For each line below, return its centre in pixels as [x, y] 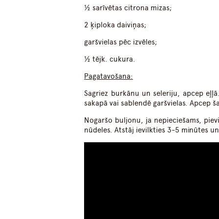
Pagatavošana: [109, 77]
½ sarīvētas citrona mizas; [128, 8]
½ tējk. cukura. [110, 59]
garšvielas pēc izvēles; [121, 42]
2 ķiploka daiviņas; [116, 25]
